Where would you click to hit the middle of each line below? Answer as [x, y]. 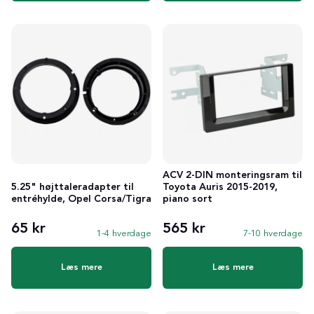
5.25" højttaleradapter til [73, 187]
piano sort [187, 199]
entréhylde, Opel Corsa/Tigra [81, 199]
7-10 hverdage [273, 233]
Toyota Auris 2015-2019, [220, 187]
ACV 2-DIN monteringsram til [232, 175]
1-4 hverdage [124, 233]
